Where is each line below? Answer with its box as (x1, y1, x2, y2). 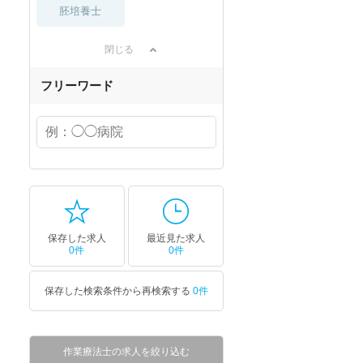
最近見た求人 (147, 233, 206, 244)
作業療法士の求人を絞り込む (63, 346, 190, 357)
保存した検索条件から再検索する (45, 284, 193, 297)
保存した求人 (47, 233, 106, 244)
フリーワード (41, 79, 113, 92)
